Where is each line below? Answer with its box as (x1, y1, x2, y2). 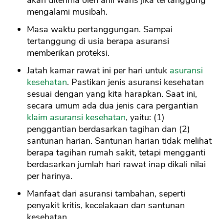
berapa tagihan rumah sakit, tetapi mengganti (27, 147, 205, 159)
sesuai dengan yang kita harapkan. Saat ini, (27, 88, 197, 100)
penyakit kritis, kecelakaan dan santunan (27, 199, 185, 212)
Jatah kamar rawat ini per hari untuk (27, 65, 170, 77)
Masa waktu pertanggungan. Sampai (27, 23, 173, 36)
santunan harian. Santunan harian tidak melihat (27, 135, 212, 147)
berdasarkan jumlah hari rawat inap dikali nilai (27, 158, 206, 171)
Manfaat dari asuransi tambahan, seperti (27, 188, 185, 200)
